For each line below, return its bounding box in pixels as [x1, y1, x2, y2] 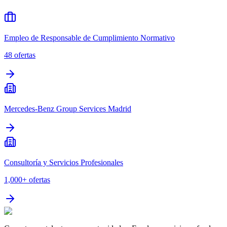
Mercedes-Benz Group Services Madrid [4, 104, 131, 113]
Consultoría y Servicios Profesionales [4, 158, 123, 167]
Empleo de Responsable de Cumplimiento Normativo [4, 33, 175, 43]
